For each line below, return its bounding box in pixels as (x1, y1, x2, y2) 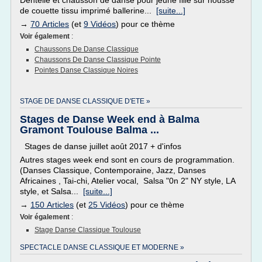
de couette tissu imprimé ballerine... (20, 6, 156, 15)
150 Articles (30, 200, 74, 209)
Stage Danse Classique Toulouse (35, 226, 141, 234)
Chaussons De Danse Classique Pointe (35, 56, 161, 64)
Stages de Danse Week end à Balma (20, 113, 199, 125)
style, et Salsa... (20, 187, 83, 196)
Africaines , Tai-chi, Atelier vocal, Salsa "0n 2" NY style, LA (20, 176, 235, 185)
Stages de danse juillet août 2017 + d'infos (20, 142, 181, 151)
